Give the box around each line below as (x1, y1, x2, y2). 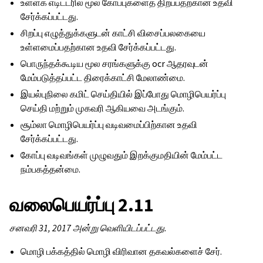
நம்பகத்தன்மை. (21, 163, 81, 176)
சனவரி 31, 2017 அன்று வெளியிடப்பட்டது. (9, 222, 167, 234)
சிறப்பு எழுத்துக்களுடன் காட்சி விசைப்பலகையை (21, 27, 206, 39)
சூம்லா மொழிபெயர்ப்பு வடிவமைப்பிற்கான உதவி (21, 119, 198, 131)
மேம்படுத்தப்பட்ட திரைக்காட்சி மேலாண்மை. (21, 72, 186, 84)
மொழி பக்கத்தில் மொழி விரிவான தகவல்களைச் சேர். (21, 245, 222, 258)
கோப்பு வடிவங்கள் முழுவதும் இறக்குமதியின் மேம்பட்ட (21, 149, 223, 161)
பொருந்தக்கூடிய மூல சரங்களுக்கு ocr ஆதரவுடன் (21, 58, 209, 70)
